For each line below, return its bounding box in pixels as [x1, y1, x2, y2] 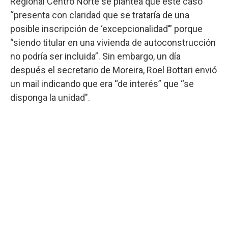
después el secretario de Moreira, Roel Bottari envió [10, 64, 217, 75]
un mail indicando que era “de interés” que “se [10, 78, 194, 89]
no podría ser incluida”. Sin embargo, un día [10, 50, 181, 62]
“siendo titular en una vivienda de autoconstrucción [10, 37, 216, 48]
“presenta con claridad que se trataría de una [10, 9, 189, 20]
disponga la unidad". [10, 92, 90, 103]
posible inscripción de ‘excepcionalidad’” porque [10, 23, 203, 34]
